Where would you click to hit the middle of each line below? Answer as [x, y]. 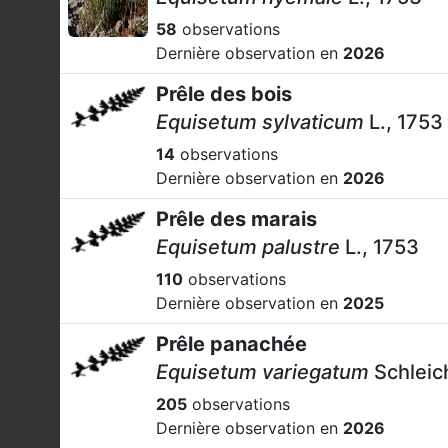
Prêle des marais [236, 219]
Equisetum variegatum [262, 372]
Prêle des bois [224, 94]
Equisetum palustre [248, 247]
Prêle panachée [231, 344]
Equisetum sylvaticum [260, 122]
